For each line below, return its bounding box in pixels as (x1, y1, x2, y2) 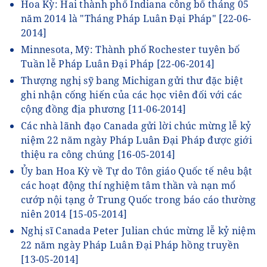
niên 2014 (21, 207, 69, 221)
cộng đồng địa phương (21, 103, 129, 116)
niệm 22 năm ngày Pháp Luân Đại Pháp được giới (21, 133, 252, 147)
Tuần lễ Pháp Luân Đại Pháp (21, 57, 157, 71)
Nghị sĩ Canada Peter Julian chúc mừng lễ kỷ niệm (21, 224, 256, 238)
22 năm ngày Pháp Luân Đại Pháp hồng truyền (21, 238, 240, 252)
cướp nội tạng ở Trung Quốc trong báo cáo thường (21, 193, 256, 207)
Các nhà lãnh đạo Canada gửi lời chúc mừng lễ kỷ (21, 119, 252, 133)
